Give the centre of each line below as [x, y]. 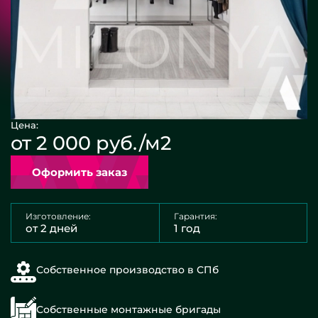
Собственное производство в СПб [127, 270]
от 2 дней [51, 228]
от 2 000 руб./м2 [91, 143]
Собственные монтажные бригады [128, 309]
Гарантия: [196, 216]
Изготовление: [58, 216]
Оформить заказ [111, 172]
